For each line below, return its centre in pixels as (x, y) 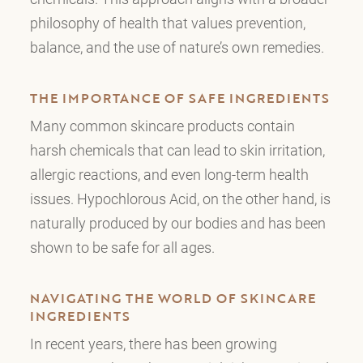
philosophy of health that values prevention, (167, 23)
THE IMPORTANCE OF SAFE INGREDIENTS (179, 98)
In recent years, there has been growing (153, 343)
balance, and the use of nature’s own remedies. (177, 47)
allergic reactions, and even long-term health (169, 174)
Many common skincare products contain (162, 125)
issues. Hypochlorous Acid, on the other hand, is (180, 198)
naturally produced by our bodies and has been (177, 222)
